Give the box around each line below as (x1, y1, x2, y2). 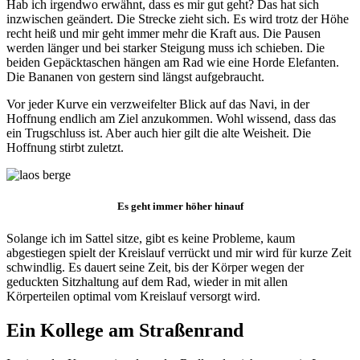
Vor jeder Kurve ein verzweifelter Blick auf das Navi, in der (6, 97, 309, 112)
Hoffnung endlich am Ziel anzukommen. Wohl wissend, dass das (6, 112, 336, 126)
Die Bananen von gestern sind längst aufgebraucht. (6, 70, 264, 84)
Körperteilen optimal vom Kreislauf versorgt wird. (6, 288, 260, 303)
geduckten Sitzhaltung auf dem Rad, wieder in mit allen (6, 274, 288, 288)
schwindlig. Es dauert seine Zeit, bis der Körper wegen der (6, 260, 304, 274)
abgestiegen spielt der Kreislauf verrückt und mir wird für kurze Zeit (6, 245, 351, 260)
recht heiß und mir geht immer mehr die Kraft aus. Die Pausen (6, 27, 321, 41)
